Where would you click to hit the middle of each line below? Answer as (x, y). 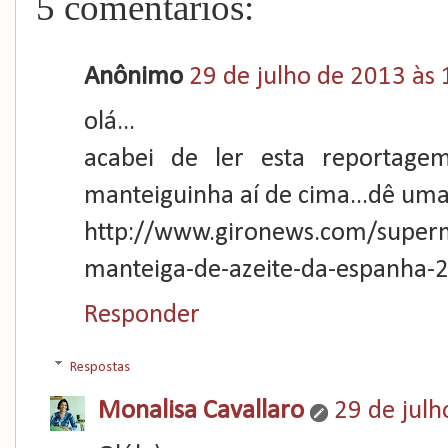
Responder (142, 316)
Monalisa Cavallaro (201, 412)
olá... (109, 123)
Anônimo (133, 78)
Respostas (100, 367)
